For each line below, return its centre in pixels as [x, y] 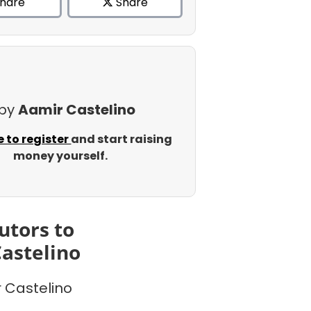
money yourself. [60, 156]
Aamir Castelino [76, 110]
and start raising [122, 139]
